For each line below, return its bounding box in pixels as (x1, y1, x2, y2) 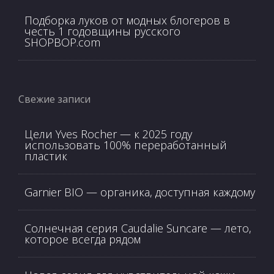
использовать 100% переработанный (24, 137, 227, 152)
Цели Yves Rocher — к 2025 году (24, 126, 192, 141)
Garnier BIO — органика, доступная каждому (24, 184, 255, 199)
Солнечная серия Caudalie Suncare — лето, (24, 220, 251, 235)
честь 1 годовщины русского (24, 23, 180, 39)
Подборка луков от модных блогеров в (24, 12, 230, 28)
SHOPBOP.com (24, 34, 100, 50)
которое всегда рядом (24, 231, 141, 246)
